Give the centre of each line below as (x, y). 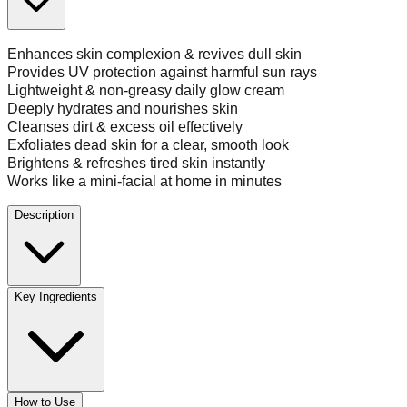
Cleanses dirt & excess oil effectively (125, 126)
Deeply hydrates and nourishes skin (123, 108)
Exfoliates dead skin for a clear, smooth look (148, 144)
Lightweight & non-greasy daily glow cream (146, 90)
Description (44, 214)
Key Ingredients (56, 296)
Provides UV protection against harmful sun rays (162, 72)
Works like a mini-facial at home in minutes (144, 181)
